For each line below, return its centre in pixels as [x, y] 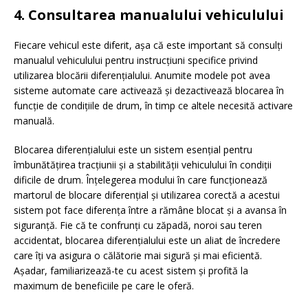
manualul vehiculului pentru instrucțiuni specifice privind [136, 60]
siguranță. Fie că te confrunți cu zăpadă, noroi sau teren [138, 225]
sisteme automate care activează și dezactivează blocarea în [149, 91]
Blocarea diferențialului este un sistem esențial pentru [133, 150]
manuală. [34, 121]
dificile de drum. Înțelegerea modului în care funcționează [141, 180]
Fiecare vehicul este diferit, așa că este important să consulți [148, 45]
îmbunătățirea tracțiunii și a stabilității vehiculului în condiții [143, 165]
